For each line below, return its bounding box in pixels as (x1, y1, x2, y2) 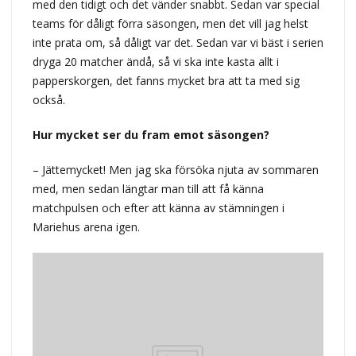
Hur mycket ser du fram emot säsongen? (32, 126, 269, 142)
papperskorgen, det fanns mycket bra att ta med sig (32, 72, 300, 88)
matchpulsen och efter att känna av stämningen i (32, 199, 284, 215)
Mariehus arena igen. (32, 219, 140, 234)
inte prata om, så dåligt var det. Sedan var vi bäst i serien (32, 34, 323, 50)
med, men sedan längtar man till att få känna (32, 180, 264, 196)
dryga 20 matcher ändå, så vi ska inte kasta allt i (32, 53, 279, 69)
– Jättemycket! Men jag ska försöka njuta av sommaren (32, 161, 319, 177)
